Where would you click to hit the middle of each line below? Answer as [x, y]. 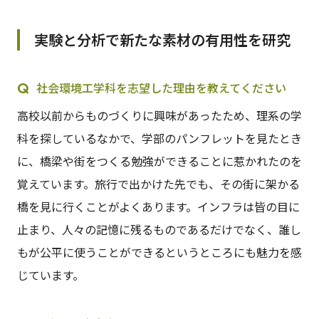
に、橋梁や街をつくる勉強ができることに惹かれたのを [159, 161]
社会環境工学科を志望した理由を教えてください [161, 88]
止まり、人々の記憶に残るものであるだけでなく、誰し [159, 230]
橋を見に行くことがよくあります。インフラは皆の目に [158, 207]
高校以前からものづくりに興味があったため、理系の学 [159, 116]
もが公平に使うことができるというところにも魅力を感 [159, 252]
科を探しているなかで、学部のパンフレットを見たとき [159, 138]
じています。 [50, 275]
